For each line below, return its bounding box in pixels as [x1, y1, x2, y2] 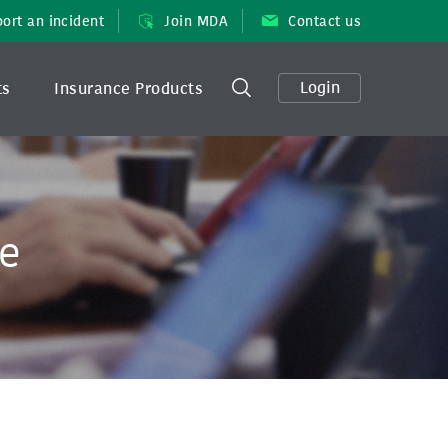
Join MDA [164, 11, 229, 31]
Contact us [288, 11, 361, 31]
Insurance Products [54, 78, 203, 99]
